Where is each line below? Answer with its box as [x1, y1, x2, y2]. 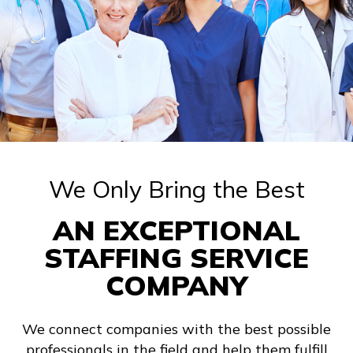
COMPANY [105, 268, 248, 303]
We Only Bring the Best [48, 174, 305, 205]
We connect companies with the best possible [22, 320, 331, 339]
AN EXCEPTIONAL [53, 213, 300, 248]
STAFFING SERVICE [44, 240, 309, 276]
